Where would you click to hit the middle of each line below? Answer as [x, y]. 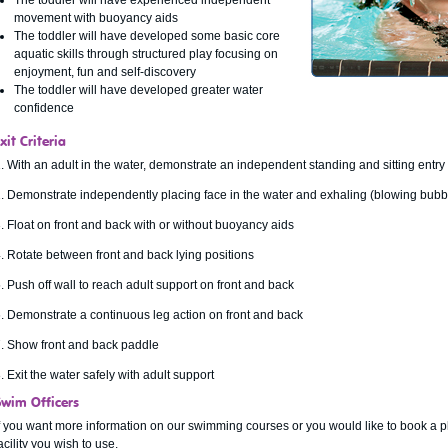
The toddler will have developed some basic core [147, 36]
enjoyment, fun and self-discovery [105, 72]
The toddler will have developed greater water [138, 90]
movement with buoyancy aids [96, 18]
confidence [44, 108]
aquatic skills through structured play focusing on [146, 54]
